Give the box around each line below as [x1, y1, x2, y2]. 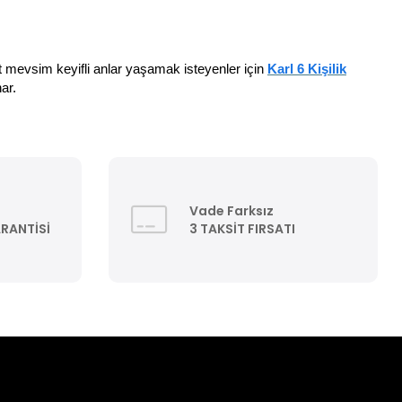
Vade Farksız [189, 201, 274, 220]
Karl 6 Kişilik [267, 61, 346, 76]
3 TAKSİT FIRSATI [189, 219, 295, 238]
